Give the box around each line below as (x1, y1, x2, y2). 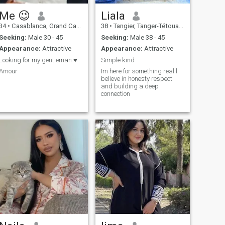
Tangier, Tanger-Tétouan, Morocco (111, 22, 179, 30)
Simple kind (100, 56, 135, 64)
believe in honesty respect (100, 75, 172, 83)
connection (100, 90, 130, 98)
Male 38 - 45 (128, 33, 165, 41)
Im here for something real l (100, 67, 177, 75)
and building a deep (100, 82, 159, 90)
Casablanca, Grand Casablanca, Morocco (10, 22, 76, 30)
